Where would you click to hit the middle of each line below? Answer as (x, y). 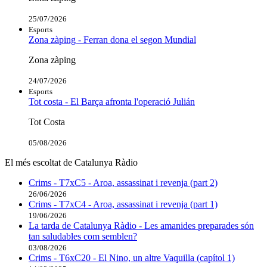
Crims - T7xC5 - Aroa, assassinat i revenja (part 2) (123, 183)
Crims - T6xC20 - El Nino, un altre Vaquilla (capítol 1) (132, 258)
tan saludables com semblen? (83, 237)
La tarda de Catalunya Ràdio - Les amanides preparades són (141, 226)
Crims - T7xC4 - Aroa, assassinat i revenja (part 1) (123, 204)
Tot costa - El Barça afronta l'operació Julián (112, 102)
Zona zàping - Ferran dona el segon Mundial (112, 40)
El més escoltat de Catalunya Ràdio (71, 163)
